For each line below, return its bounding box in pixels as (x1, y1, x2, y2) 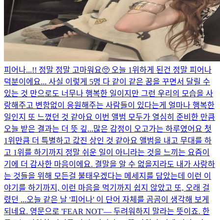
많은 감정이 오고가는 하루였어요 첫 (93, 124, 212, 133)
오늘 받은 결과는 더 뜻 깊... (4, 124, 93, 133)
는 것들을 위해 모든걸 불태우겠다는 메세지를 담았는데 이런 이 (4, 171, 211, 180)
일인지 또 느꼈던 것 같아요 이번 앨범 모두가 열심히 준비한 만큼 (4, 112, 215, 121)
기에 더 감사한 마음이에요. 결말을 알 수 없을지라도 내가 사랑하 (4, 160, 215, 168)
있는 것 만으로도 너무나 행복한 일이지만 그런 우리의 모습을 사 (4, 89, 213, 98)
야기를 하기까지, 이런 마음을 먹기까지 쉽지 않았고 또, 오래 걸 (4, 183, 210, 192)
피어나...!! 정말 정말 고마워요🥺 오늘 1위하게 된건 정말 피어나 (4, 65, 212, 74)
